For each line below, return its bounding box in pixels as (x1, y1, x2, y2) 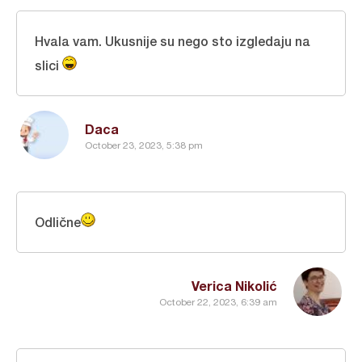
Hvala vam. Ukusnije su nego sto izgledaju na (35, 33, 310, 49)
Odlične (35, 214, 81, 230)
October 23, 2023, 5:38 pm (85, 139, 203, 151)
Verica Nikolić (192, 278, 277, 294)
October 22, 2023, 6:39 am (159, 296, 277, 308)
